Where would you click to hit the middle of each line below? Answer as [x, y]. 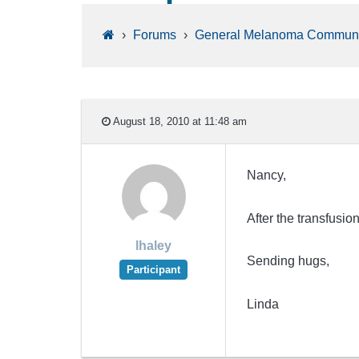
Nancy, [266, 175]
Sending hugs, [288, 261]
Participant [153, 269]
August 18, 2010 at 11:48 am [179, 121]
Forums [154, 35]
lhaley [153, 246]
